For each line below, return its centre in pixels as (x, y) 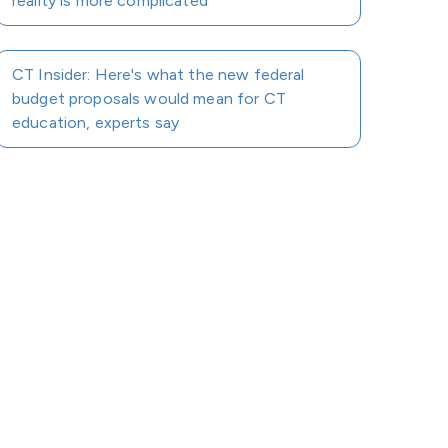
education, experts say (96, 122)
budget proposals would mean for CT (149, 98)
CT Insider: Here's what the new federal (158, 74)
